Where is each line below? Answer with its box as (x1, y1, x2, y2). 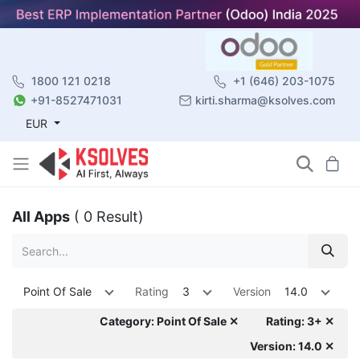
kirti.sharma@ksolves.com (195, 92, 335, 107)
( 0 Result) (74, 207, 144, 225)
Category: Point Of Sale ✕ (100, 313, 239, 328)
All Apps (12, 207, 70, 225)
